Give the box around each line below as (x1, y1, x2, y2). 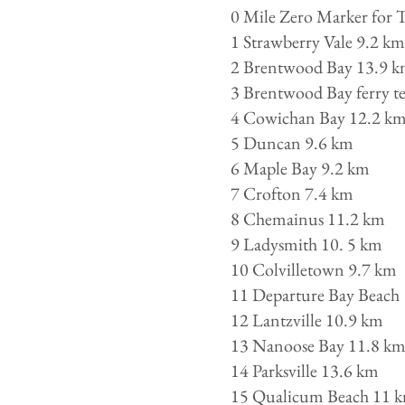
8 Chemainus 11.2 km (231, 207, 385, 231)
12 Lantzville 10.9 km (231, 308, 383, 332)
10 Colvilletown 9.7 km (231, 258, 397, 281)
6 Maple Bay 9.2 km (231, 156, 370, 180)
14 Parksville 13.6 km (231, 359, 379, 382)
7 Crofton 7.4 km (231, 182, 353, 205)
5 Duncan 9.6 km (231, 131, 353, 155)
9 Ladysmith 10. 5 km (231, 232, 382, 256)
